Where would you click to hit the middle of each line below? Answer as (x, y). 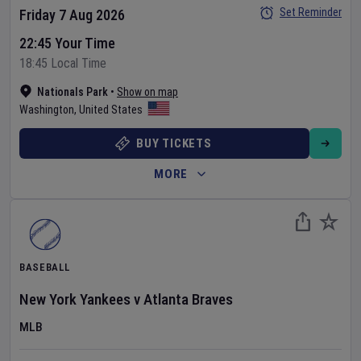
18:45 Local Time (63, 63)
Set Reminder (311, 12)
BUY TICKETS (174, 143)
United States (111, 110)
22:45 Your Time (67, 43)
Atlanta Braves (188, 299)
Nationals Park (73, 92)
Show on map (147, 92)
